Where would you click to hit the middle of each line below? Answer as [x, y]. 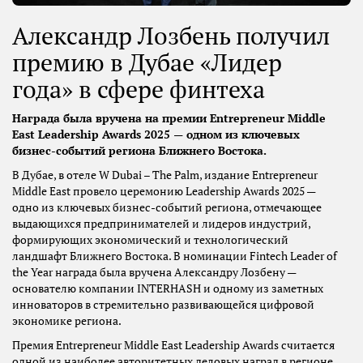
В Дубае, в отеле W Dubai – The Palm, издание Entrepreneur [165, 175]
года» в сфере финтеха [139, 89]
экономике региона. [67, 321]
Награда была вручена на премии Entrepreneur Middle [169, 119]
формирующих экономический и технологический [150, 240]
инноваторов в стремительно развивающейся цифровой [163, 305]
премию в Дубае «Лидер [147, 62]
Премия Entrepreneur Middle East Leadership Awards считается [173, 346]
